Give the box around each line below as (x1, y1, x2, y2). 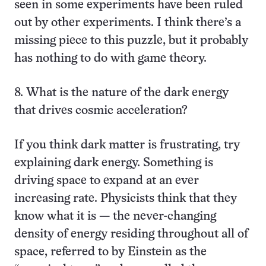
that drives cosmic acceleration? (14, 105, 188, 116)
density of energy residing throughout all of (14, 229, 248, 240)
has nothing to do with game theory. (14, 53, 207, 64)
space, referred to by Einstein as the (14, 246, 207, 258)
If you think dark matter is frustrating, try (14, 140, 240, 151)
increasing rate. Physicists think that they (14, 193, 237, 204)
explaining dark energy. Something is (14, 157, 213, 169)
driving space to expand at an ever (14, 175, 199, 186)
